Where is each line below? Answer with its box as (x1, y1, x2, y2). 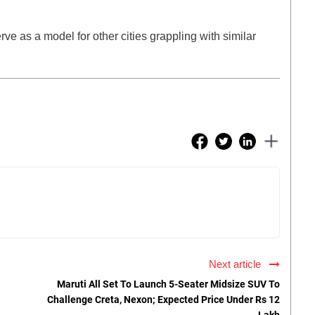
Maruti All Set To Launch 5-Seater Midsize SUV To (57, 278, 280, 290)
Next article (209, 258, 266, 271)
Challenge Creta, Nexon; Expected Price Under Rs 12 (47, 294, 280, 306)
